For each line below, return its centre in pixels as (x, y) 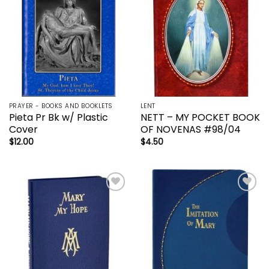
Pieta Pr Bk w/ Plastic (58, 118)
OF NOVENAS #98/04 (190, 130)
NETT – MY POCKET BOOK (200, 118)
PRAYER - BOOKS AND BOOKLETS (61, 106)
